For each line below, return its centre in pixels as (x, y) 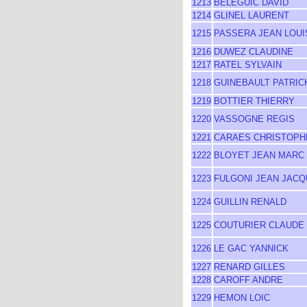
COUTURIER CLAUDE (259, 225)
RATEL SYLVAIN (248, 65)
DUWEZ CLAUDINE (254, 52)
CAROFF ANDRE (248, 280)
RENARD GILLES (249, 267)
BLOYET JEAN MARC (259, 155)
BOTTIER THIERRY (254, 101)
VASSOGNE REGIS (254, 119)
